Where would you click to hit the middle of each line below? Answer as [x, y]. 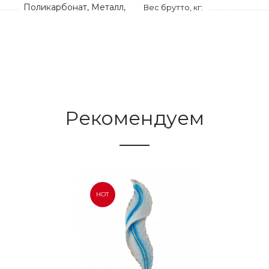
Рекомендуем [134, 118]
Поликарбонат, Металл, [74, 7]
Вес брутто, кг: [173, 7]
